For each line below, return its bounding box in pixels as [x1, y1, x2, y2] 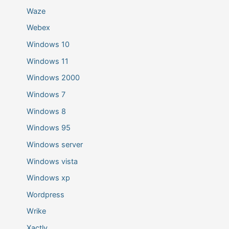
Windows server [26, 140, 83, 149]
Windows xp [26, 173, 70, 183]
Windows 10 [26, 40, 70, 50]
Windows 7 [26, 89, 65, 99]
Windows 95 [26, 123, 71, 133]
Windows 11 [26, 56, 68, 66]
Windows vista [26, 156, 78, 166]
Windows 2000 [26, 73, 80, 83]
